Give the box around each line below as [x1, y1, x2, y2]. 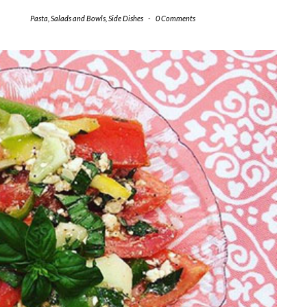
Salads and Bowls [51, 13, 106, 23]
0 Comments [156, 13, 195, 23]
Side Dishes [108, 13, 143, 23]
